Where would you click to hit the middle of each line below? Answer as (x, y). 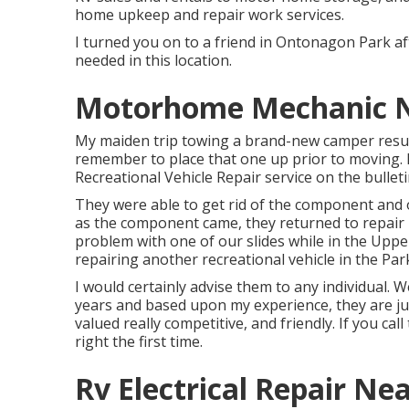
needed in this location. (153, 60)
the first (139, 341)
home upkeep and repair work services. (210, 15)
